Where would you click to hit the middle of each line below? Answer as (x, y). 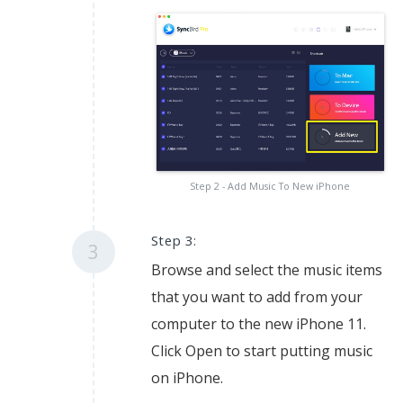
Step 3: (174, 241)
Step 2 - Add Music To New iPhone (270, 187)
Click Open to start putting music (261, 351)
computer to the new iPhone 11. (258, 324)
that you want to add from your (256, 297)
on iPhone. (187, 378)
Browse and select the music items (266, 270)
